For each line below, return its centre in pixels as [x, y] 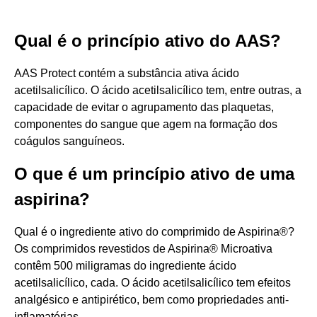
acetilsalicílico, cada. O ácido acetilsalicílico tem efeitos [152, 283]
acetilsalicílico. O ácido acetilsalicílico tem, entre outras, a [158, 90]
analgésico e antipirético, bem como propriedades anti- [151, 300]
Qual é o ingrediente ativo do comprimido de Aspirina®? [154, 232]
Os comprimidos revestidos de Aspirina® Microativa [143, 249]
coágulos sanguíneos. [69, 141]
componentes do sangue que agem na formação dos [146, 124]
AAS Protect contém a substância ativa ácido [127, 73]
